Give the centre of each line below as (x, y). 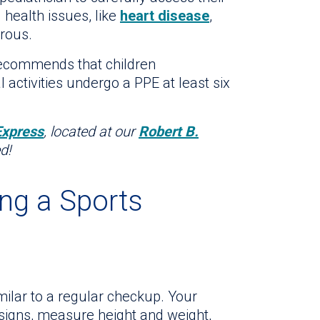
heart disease (165, 16)
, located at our (91, 132)
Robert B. (169, 132)
